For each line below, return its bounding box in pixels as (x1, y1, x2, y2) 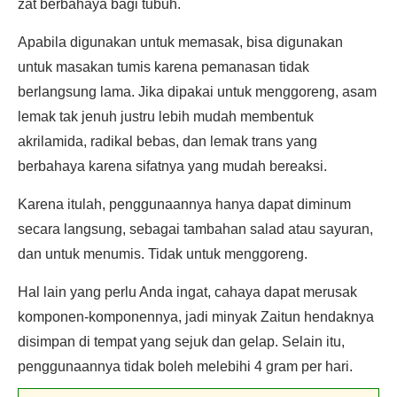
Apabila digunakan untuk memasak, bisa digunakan (18, 35, 343, 50)
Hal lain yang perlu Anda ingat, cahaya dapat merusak (18, 284, 357, 300)
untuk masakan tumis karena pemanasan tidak (18, 59, 309, 74)
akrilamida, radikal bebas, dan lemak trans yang (18, 134, 317, 149)
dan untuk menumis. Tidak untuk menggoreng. (18, 246, 307, 261)
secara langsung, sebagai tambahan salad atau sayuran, (18, 222, 373, 237)
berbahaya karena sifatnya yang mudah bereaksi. (18, 159, 327, 174)
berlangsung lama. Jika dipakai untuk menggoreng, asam (18, 84, 377, 99)
